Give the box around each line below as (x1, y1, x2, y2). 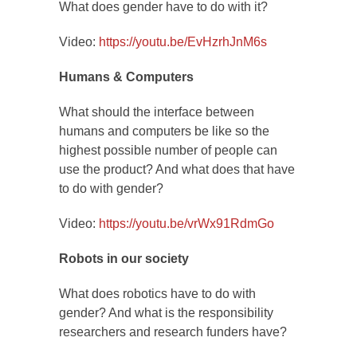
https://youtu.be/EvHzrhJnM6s (99, 35, 267, 49)
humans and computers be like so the (59, 124, 269, 139)
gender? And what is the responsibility (59, 306, 273, 320)
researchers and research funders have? (59, 325, 287, 339)
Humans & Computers (59, 70, 194, 84)
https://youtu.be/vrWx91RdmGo (99, 217, 274, 231)
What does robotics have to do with (59, 287, 256, 301)
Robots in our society (59, 252, 189, 266)
